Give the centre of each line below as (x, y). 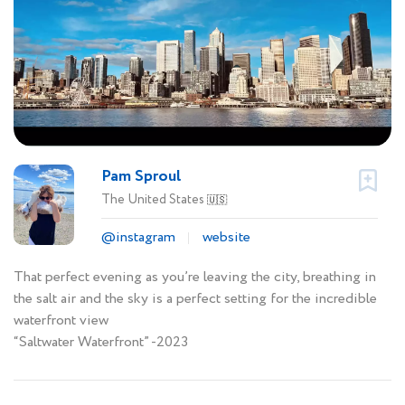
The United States (154, 200)
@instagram (138, 238)
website (226, 238)
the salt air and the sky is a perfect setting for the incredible (195, 299)
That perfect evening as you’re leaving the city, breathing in (195, 278)
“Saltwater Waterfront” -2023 (101, 343)
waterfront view (61, 321)
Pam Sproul (141, 177)
